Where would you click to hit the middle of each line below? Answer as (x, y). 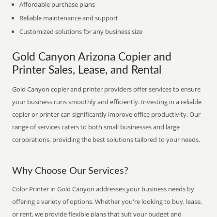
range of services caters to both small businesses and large (96, 127)
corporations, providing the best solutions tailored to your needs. (106, 139)
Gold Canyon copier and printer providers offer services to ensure (107, 89)
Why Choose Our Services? (70, 171)
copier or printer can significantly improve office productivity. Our (107, 114)
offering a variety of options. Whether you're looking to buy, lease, (107, 201)
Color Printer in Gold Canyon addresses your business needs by (103, 189)
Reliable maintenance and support (69, 18)
